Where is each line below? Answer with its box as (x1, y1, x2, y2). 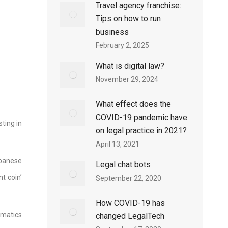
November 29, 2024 (96, 75, 158, 83)
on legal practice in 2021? (96, 126, 187, 135)
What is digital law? (96, 61, 164, 71)
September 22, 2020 (96, 174, 161, 182)
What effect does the (96, 99, 171, 109)
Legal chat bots (96, 160, 151, 169)
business (96, 27, 129, 37)
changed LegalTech (96, 211, 164, 221)
